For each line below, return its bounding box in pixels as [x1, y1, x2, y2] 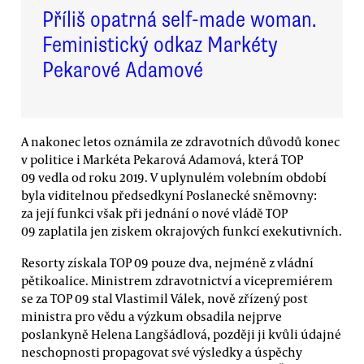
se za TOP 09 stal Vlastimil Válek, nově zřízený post [21, 289, 308, 306]
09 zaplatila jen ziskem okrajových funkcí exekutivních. [21, 222, 342, 239]
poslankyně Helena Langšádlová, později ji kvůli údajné [21, 325, 341, 342]
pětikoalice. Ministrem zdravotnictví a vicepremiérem [21, 271, 333, 288]
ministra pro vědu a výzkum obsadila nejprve [21, 307, 282, 324]
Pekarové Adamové [42, 56, 203, 84]
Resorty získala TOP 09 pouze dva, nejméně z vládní [21, 253, 314, 271]
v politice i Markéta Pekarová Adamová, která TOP [21, 150, 303, 167]
